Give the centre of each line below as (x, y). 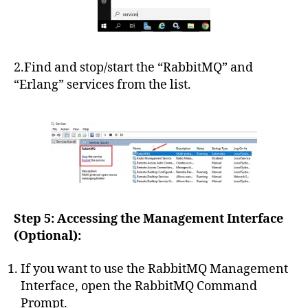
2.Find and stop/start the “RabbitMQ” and (133, 68)
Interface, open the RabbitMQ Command (139, 286)
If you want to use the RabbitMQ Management (154, 269)
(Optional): (47, 236)
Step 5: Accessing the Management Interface (148, 219)
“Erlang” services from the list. (102, 85)
